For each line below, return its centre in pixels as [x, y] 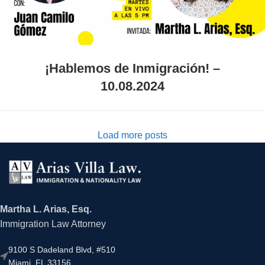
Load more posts [132, 135]
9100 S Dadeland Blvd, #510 [62, 250]
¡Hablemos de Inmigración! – [132, 69]
